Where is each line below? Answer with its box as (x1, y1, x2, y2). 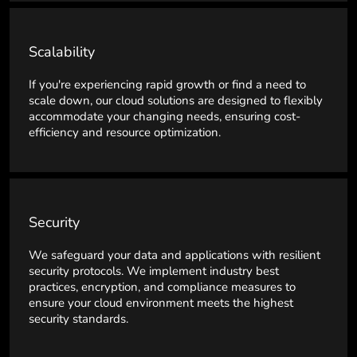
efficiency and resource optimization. (29, 124, 221, 140)
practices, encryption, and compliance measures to (29, 279, 296, 295)
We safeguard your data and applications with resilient (29, 247, 320, 263)
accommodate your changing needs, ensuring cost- (29, 108, 300, 124)
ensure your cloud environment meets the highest (29, 295, 293, 311)
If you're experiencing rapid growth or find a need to (29, 76, 306, 92)
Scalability (29, 42, 95, 61)
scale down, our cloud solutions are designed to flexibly (29, 92, 323, 108)
